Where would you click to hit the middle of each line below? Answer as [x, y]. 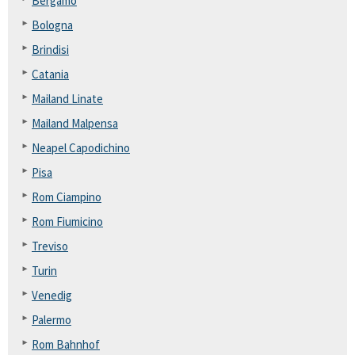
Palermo [52, 320]
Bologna [52, 25]
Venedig [52, 295]
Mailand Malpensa [75, 123]
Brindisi [50, 50]
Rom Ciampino [67, 197]
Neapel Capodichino [81, 148]
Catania [50, 74]
